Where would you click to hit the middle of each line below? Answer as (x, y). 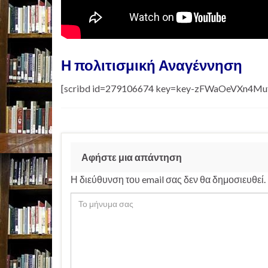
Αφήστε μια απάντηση (132, 157)
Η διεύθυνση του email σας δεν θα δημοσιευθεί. (168, 179)
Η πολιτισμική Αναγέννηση (152, 65)
